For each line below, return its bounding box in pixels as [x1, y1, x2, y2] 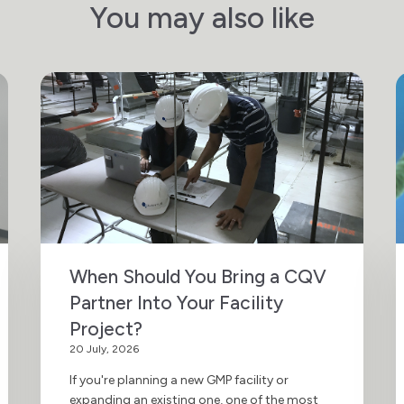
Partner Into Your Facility [69, 290, 284, 314]
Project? [69, 317, 143, 340]
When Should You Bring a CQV [69, 264, 327, 288]
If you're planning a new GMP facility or [69, 372, 289, 388]
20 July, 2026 [69, 342, 140, 355]
